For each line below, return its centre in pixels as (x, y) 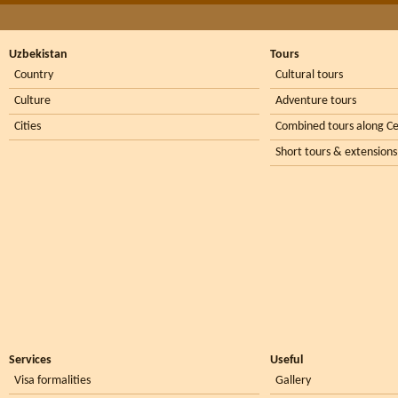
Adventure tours (316, 101)
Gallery (293, 381)
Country (34, 76)
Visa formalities (52, 381)
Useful (287, 361)
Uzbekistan (38, 55)
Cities (28, 127)
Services (30, 361)
